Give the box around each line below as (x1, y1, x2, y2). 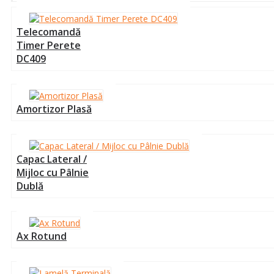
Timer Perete (17, 39, 81, 52)
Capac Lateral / (17, 152, 87, 166)
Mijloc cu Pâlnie (17, 166, 89, 179)
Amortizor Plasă (17, 102, 92, 116)
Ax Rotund (17, 229, 67, 243)
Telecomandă (17, 25, 81, 39)
